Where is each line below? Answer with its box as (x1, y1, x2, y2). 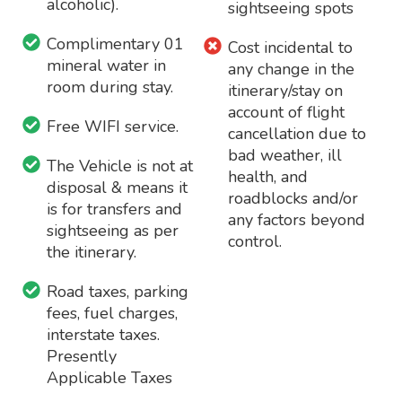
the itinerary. (47, 241, 137, 263)
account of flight (228, 101, 345, 123)
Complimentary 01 (47, 33, 185, 55)
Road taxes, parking (47, 281, 189, 302)
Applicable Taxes (47, 367, 173, 389)
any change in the (228, 58, 354, 80)
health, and (228, 166, 308, 188)
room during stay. (47, 76, 174, 98)
